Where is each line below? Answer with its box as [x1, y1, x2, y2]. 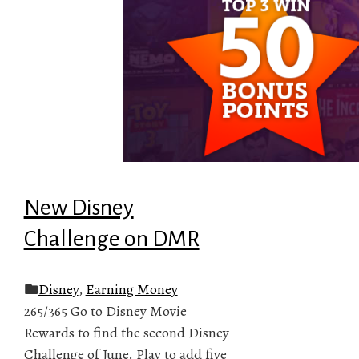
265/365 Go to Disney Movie [23, 301, 187, 321]
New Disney [23, 195, 134, 220]
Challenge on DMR [23, 226, 200, 251]
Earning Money [85, 279, 178, 299]
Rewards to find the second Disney [23, 322, 229, 342]
